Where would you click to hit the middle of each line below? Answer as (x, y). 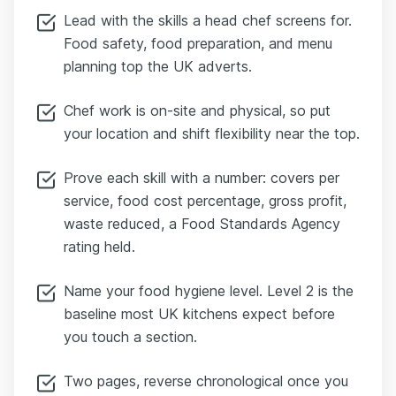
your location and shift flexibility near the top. (212, 134)
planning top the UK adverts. (158, 67)
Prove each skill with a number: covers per (202, 178)
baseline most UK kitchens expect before (199, 314)
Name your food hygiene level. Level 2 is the (209, 291)
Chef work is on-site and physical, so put (197, 111)
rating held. (99, 247)
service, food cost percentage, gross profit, (205, 201)
